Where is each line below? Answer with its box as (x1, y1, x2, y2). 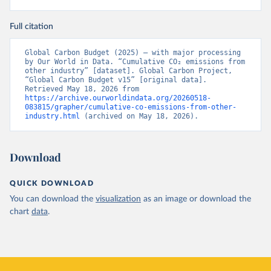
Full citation (10, 22, 53, 31)
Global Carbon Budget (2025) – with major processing (25, 48, 241, 57)
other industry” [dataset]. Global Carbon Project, (25, 67, 232, 75)
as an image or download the (143, 195, 251, 203)
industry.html (25, 112, 80, 120)
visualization (96, 195, 141, 203)
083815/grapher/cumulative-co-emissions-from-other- (25, 103, 237, 111)
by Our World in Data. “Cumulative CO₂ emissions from (25, 57, 245, 66)
